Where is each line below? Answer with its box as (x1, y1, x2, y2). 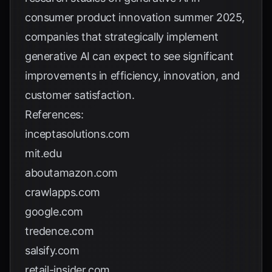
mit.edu (25, 147, 62, 160)
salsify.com (25, 244, 80, 257)
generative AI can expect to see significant (25, 50, 234, 63)
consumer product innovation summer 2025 (25, 11, 242, 24)
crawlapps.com (25, 186, 100, 199)
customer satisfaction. (25, 89, 135, 101)
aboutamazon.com (25, 166, 118, 179)
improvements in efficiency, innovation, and (25, 69, 240, 82)
